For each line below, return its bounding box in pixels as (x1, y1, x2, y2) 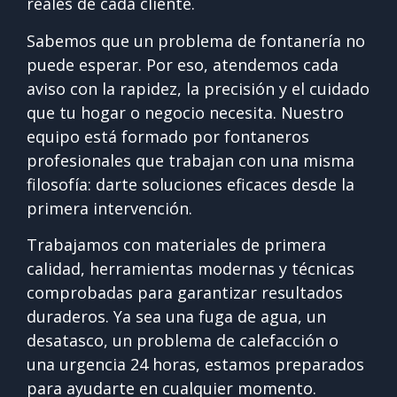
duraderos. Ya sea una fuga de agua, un (27, 306, 326, 328)
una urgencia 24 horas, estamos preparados (27, 354, 364, 376)
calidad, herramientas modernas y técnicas (27, 258, 354, 280)
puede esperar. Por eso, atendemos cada (27, 53, 339, 75)
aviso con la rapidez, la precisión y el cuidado (27, 77, 370, 99)
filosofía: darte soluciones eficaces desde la (27, 173, 354, 195)
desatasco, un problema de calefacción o (27, 330, 339, 352)
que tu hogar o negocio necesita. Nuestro (27, 101, 344, 123)
